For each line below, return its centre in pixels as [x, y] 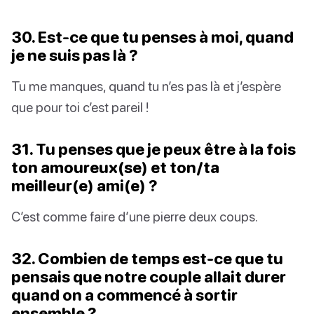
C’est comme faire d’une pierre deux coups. [135, 216]
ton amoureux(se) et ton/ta [115, 167]
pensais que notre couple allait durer [149, 276]
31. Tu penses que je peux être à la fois [153, 149]
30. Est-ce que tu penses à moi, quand [152, 36]
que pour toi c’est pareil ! [80, 107]
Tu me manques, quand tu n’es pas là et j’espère [146, 86]
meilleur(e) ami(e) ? [84, 185]
